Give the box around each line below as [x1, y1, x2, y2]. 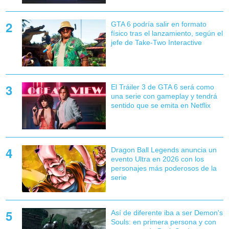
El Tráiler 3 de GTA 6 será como [110, 83, 214, 91]
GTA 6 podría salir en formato [110, 19, 207, 28]
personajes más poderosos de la [110, 164, 217, 173]
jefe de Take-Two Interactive [110, 38, 202, 47]
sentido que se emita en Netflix [110, 101, 211, 110]
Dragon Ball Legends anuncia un [110, 146, 217, 154]
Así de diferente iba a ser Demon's [110, 209, 223, 217]
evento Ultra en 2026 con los [110, 155, 204, 164]
